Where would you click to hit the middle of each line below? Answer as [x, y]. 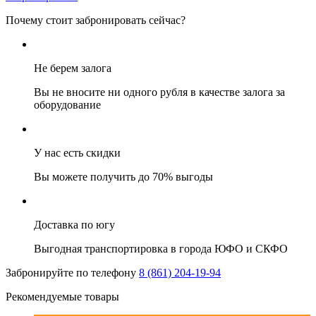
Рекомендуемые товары [62, 297]
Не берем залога [73, 68]
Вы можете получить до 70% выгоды [123, 177]
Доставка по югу [74, 225]
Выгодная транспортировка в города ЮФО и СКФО [161, 249]
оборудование [67, 105]
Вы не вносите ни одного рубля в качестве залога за [159, 92]
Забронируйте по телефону [71, 273]
